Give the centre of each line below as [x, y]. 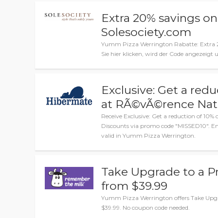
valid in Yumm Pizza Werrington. [149, 136]
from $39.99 [135, 186]
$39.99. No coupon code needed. [146, 208]
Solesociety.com [147, 32]
